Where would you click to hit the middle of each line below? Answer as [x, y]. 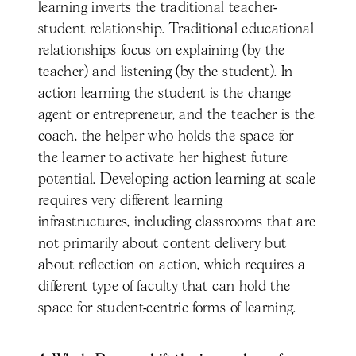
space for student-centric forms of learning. [167, 309]
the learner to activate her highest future [163, 159]
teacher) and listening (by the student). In [166, 73]
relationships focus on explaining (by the [162, 51]
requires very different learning [131, 201]
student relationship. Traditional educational [176, 30]
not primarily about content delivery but [163, 244]
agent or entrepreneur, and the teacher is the [177, 116]
